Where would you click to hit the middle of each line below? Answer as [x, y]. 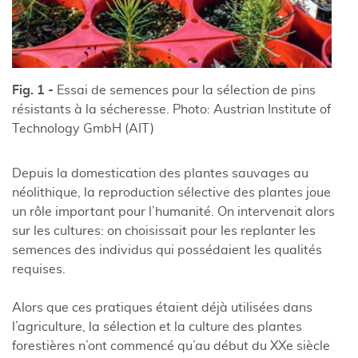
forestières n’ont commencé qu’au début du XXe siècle [171, 346]
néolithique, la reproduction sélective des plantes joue [171, 193]
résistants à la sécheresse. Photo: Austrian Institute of [171, 109]
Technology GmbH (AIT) [83, 129]
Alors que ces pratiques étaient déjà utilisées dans [162, 308]
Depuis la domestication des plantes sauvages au [160, 173]
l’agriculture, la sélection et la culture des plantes [157, 327]
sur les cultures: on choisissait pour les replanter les [164, 231]
